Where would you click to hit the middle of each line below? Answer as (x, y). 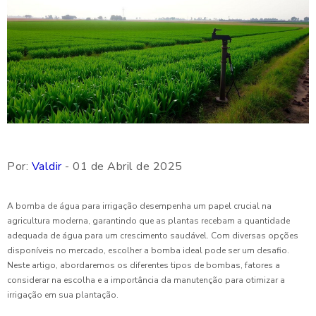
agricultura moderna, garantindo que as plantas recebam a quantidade (148, 221)
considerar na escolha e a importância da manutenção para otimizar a (146, 280)
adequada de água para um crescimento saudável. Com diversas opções (153, 236)
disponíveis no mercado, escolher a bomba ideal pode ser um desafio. (148, 251)
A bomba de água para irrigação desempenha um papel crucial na (139, 206)
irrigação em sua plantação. (63, 295)
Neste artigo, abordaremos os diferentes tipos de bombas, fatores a (144, 266)
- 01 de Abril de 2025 (122, 167)
